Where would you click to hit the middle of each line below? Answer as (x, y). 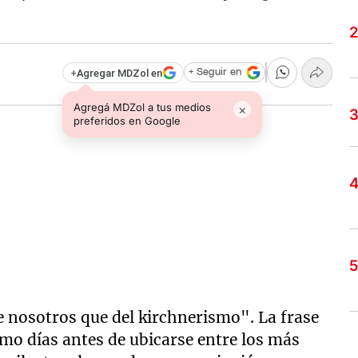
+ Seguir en (215, 73)
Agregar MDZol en (119, 73)
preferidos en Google (127, 120)
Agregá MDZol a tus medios (143, 107)
